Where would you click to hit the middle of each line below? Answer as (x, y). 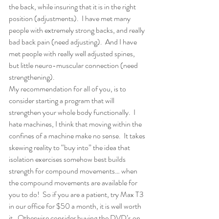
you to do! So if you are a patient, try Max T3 (77, 194)
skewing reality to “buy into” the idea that (70, 147)
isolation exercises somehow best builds (68, 159)
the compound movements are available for (74, 182)
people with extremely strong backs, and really (77, 30)
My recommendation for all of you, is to (68, 88)
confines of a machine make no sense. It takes (78, 135)
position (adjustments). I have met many (70, 18)
